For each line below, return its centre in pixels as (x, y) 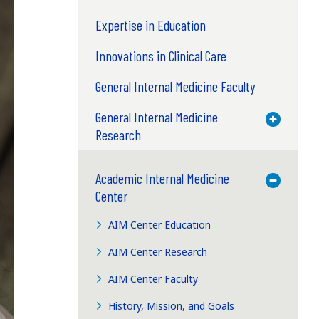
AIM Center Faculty (153, 278)
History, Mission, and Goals (172, 305)
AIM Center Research (158, 251)
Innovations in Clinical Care (161, 55)
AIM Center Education (160, 224)
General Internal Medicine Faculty (175, 86)
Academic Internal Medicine (162, 178)
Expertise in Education (150, 25)
